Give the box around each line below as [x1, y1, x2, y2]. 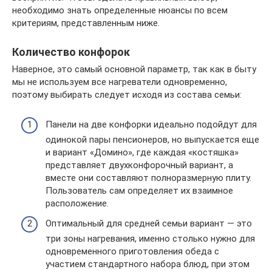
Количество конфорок [12, 46, 130, 58]
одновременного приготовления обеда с [46, 246, 219, 257]
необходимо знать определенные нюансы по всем [12, 5, 228, 16]
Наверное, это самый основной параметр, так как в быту [12, 64, 256, 75]
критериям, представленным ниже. [12, 18, 160, 29]
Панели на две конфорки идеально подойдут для [46, 118, 257, 130]
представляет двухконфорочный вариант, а [46, 159, 233, 171]
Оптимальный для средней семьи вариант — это [46, 218, 252, 229]
